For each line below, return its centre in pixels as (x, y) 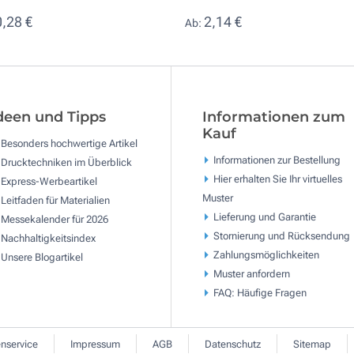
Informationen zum (273, 117)
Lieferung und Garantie (264, 217)
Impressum (95, 345)
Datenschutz (233, 345)
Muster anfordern (251, 273)
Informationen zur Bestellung (277, 160)
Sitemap (312, 345)
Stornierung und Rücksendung (281, 235)
